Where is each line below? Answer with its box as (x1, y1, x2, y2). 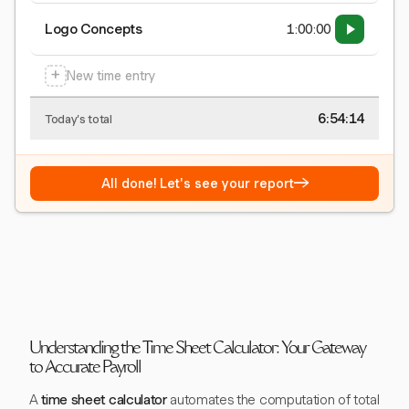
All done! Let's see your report (100, 176, 294, 192)
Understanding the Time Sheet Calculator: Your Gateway (29, 341, 365, 359)
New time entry (67, 68, 155, 84)
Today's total (45, 111, 112, 126)
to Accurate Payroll (29, 361, 141, 378)
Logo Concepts (45, 21, 142, 38)
